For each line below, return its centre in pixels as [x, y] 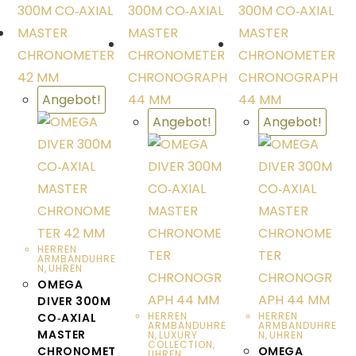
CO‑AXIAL [67, 318]
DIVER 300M [74, 302]
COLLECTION [180, 345]
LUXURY [178, 335]
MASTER [62, 335]
